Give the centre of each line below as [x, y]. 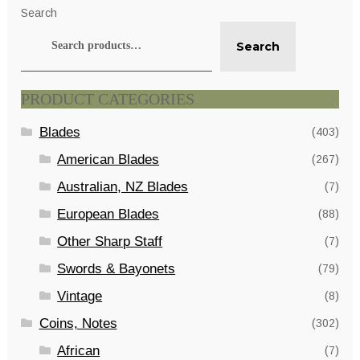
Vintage [80, 296]
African [79, 350]
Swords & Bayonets [117, 268]
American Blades [108, 159]
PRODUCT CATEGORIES [107, 98]
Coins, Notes [78, 323]
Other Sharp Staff [110, 241]
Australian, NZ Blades [123, 186]
